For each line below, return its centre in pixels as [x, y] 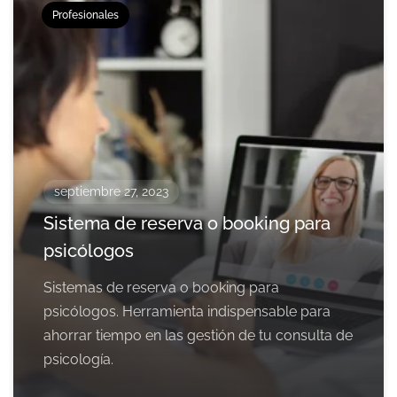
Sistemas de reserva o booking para [161, 288]
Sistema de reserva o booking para [187, 224]
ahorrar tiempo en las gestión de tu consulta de [198, 336]
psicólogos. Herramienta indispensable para [187, 312]
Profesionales [86, 16]
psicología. [78, 360]
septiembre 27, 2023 [111, 192]
